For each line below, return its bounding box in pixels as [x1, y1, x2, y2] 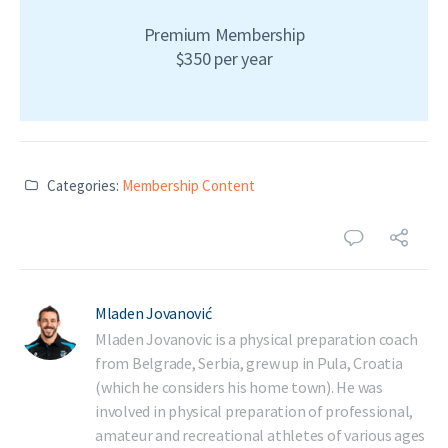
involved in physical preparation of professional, [95, 400, 414, 421]
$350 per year [175, 46, 273, 70]
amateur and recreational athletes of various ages [95, 424, 426, 445]
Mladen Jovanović [95, 302, 212, 323]
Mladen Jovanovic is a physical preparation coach [95, 328, 418, 349]
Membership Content [121, 175, 255, 195]
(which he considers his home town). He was [95, 376, 383, 397]
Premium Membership [143, 22, 305, 46]
